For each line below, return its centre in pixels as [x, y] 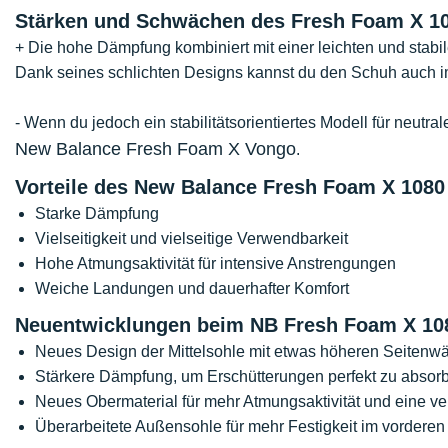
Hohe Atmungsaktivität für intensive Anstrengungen [215, 263]
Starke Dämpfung [97, 213]
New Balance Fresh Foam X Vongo [155, 149]
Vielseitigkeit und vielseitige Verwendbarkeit [191, 238]
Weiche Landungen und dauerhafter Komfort [192, 288]
